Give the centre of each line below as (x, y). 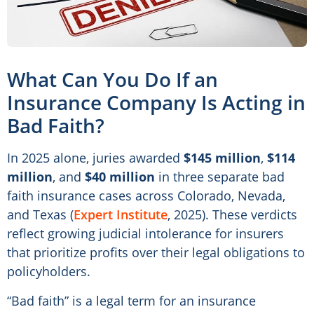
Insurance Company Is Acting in (156, 103)
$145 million (222, 158)
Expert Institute (121, 215)
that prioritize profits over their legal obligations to (156, 253)
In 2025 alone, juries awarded (95, 158)
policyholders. (49, 272)
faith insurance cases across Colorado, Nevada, (146, 196)
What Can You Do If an (112, 80)
